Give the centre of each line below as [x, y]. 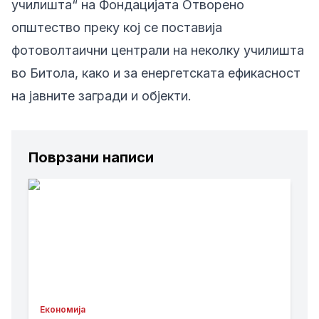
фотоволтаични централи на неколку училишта [158, 50]
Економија [63, 309]
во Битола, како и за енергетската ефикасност [156, 73]
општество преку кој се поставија [117, 27]
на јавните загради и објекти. [101, 96]
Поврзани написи [91, 157]
